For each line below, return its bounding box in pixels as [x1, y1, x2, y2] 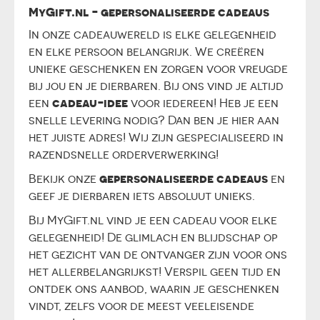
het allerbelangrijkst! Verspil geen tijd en [29, 264, 281, 279]
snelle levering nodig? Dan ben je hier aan [29, 113, 279, 127]
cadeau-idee [52, 95, 128, 110]
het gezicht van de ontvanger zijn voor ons [29, 247, 287, 261]
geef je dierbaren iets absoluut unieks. [29, 189, 255, 203]
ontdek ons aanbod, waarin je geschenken [29, 281, 279, 296]
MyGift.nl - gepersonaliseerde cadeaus [29, 4, 269, 19]
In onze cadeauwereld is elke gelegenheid [29, 27, 276, 41]
